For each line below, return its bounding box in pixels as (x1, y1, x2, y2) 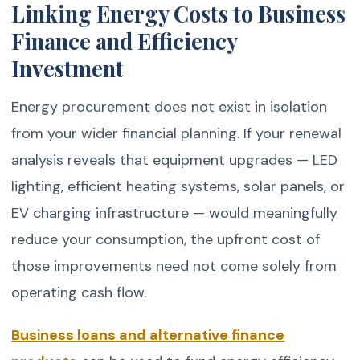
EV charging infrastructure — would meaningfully (11, 203, 338, 223)
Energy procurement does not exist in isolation (11, 97, 328, 117)
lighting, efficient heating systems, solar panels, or (11, 177, 346, 197)
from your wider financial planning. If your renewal (11, 124, 342, 144)
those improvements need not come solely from (11, 256, 337, 276)
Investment (11, 53, 125, 83)
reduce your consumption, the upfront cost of (11, 230, 321, 250)
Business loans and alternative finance (11, 325, 285, 345)
